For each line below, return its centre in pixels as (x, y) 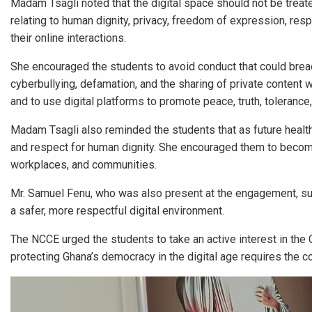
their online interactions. (68, 38)
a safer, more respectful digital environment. (117, 211)
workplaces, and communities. (84, 165)
